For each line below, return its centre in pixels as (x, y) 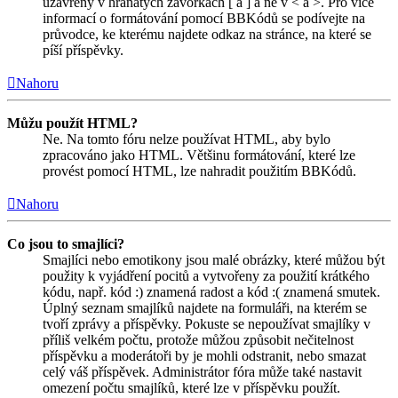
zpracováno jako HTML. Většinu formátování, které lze (199, 155)
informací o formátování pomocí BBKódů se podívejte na (204, 19)
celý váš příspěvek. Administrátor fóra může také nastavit (202, 372)
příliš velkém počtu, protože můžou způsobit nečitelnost (198, 340)
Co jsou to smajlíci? (66, 244)
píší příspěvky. (83, 51)
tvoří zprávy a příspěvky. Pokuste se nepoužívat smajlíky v (207, 324)
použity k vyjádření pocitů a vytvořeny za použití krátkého (206, 276)
